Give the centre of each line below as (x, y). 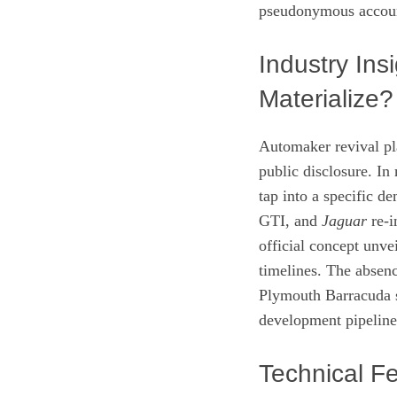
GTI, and (290, 220)
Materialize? (326, 98)
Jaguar (344, 220)
